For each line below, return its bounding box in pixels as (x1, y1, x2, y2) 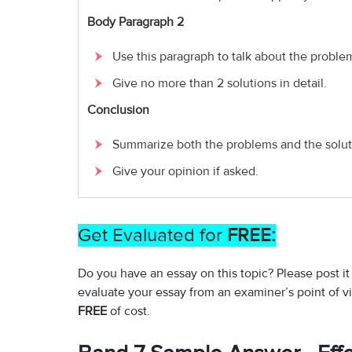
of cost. (107, 303, 150, 320)
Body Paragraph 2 (87, 14, 184, 31)
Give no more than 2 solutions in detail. (112, 75, 327, 92)
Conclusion (87, 102, 149, 119)
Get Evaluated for (78, 224, 227, 247)
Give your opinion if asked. (112, 163, 258, 180)
